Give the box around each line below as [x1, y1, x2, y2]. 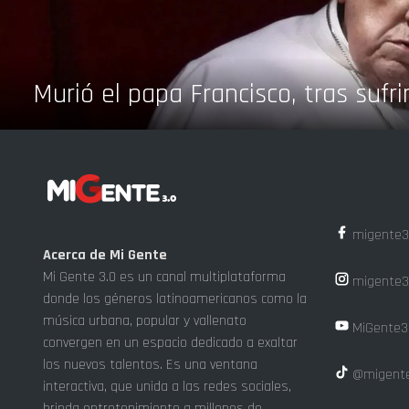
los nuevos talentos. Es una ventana [43, 354, 257, 374]
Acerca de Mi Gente [43, 245, 167, 265]
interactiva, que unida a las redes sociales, [43, 376, 291, 396]
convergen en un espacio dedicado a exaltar [43, 332, 298, 352]
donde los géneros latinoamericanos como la [43, 288, 307, 309]
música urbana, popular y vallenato [43, 310, 246, 330]
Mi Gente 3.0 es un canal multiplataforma [43, 267, 286, 287]
